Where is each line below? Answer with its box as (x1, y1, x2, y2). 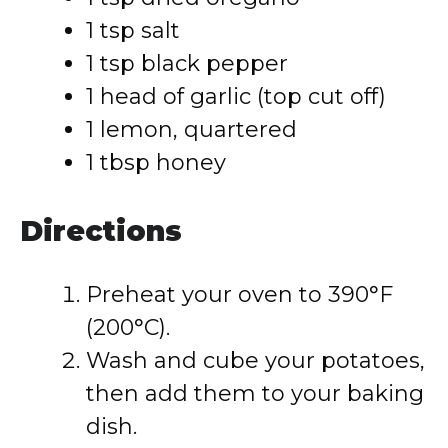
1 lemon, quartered (86, 116, 297, 143)
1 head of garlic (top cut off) (86, 83, 386, 110)
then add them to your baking (86, 380, 424, 407)
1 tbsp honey (86, 149, 226, 176)
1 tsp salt (86, 17, 180, 44)
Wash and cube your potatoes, (86, 347, 425, 374)
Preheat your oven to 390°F (86, 281, 393, 308)
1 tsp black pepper (86, 50, 288, 77)
